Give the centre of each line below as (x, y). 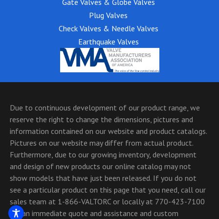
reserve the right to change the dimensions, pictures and (101, 119)
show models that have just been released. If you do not (103, 178)
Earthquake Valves (108, 41)
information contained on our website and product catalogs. (108, 131)
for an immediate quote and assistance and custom (94, 213)
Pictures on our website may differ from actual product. (101, 142)
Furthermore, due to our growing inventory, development (103, 154)
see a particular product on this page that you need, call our (108, 189)
